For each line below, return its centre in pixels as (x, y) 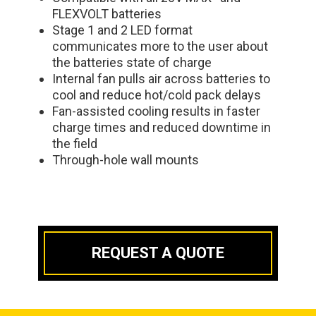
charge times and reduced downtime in (162, 127)
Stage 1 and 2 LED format (122, 30)
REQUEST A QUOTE (158, 253)
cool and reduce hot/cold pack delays (158, 95)
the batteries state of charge (133, 62)
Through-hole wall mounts (127, 159)
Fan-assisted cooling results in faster (156, 111)
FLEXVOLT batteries (108, 13)
